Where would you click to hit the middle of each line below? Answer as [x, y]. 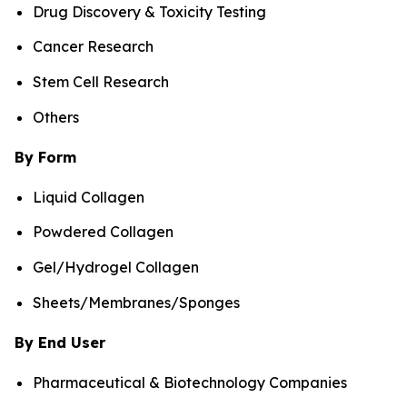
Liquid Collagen [89, 197]
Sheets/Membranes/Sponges [136, 302]
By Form [45, 157]
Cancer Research [93, 47]
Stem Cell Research [101, 81]
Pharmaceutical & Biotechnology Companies [190, 382]
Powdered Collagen [103, 232]
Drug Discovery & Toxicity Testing [149, 11]
